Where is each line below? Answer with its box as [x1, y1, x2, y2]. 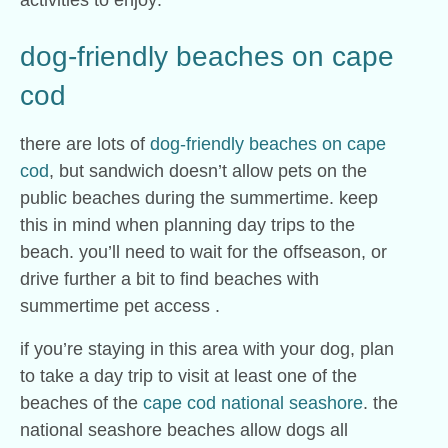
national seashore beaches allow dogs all [20, 419, 348, 440]
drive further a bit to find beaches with [20, 268, 319, 289]
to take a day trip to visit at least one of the [20, 365, 357, 386]
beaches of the [20, 392, 143, 413]
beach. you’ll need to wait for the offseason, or [20, 241, 387, 262]
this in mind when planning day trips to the [20, 214, 355, 235]
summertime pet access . [20, 295, 220, 316]
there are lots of [20, 133, 150, 154]
